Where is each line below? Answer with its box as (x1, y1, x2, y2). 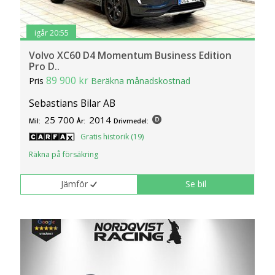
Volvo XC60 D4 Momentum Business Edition (29, 48, 232, 63)
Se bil (185, 178, 207, 190)
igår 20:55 (34, 28, 69, 39)
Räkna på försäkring (29, 149, 99, 160)
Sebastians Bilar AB (29, 96, 116, 110)
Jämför (61, 178, 88, 190)
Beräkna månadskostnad (91, 75, 191, 87)
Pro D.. (29, 60, 60, 74)
